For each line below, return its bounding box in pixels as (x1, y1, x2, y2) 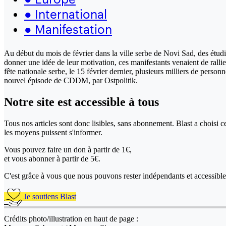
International (32, 6, 107, 21)
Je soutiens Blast (22, 192, 76, 201)
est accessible (58, 95, 129, 108)
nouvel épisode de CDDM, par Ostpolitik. (4, 76, 138, 85)
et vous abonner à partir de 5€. (4, 154, 100, 163)
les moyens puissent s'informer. (4, 128, 102, 137)
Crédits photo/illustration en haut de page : (4, 214, 138, 223)
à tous (129, 95, 159, 108)
